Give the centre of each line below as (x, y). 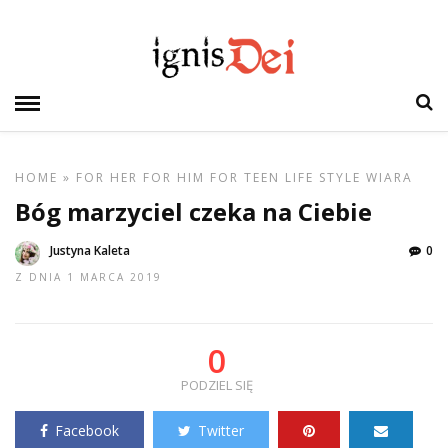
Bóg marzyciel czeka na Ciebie (193, 211)
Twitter (221, 430)
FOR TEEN (245, 177)
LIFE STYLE (323, 177)
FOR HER (107, 177)
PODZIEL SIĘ (216, 385)
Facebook (87, 430)
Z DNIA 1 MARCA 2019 (88, 277)
